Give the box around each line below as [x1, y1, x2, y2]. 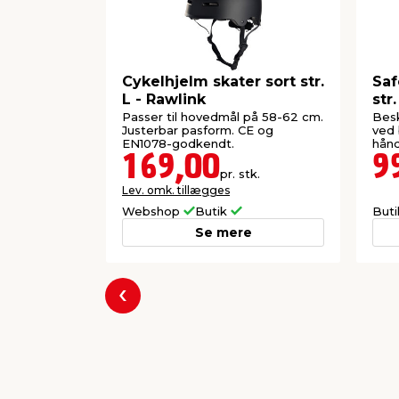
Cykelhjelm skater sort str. [122, 73, 324, 91]
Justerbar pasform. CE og [122, 122, 273, 137]
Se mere [194, 224, 252, 240]
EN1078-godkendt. [122, 135, 234, 151]
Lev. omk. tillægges [122, 183, 230, 197]
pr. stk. [220, 166, 260, 181]
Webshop [122, 203, 183, 218]
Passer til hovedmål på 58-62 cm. [122, 109, 323, 124]
